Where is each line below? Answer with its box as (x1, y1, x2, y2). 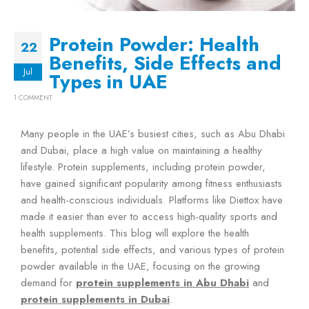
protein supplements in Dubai (21, 291, 170, 307)
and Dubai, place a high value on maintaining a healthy (21, 142, 262, 158)
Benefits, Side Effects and (49, 48, 281, 77)
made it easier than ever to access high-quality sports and (21, 208, 277, 224)
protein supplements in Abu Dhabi (76, 275, 249, 290)
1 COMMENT (14, 92, 52, 103)
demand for (21, 275, 76, 290)
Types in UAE (49, 67, 168, 95)
